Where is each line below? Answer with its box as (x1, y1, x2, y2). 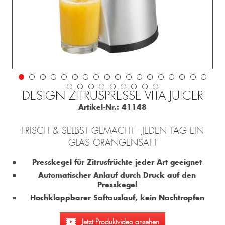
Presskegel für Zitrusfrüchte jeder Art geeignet (32, 157, 202, 167)
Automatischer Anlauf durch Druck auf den (38, 170, 196, 180)
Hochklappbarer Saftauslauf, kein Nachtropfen (30, 193, 204, 203)
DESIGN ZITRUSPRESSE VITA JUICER (22, 88, 203, 104)
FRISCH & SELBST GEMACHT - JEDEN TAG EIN (21, 125, 204, 137)
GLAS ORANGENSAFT (68, 137, 157, 149)
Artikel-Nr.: (78, 102, 119, 113)
